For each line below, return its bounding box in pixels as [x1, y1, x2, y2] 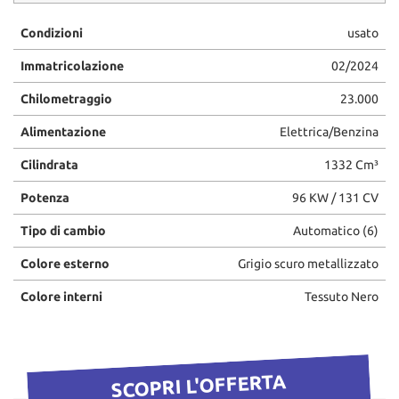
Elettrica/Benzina [280, 124, 379, 139]
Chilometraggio [20, 91, 112, 106]
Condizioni [20, 25, 83, 40]
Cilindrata [20, 157, 78, 172]
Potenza [20, 190, 69, 205]
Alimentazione [20, 124, 106, 139]
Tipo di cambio [20, 223, 106, 238]
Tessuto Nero [305, 289, 379, 304]
